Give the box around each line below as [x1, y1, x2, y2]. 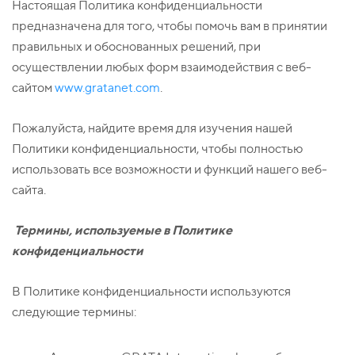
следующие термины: [12, 304, 136, 320]
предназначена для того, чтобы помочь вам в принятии [12, 18, 327, 34]
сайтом [12, 80, 55, 96]
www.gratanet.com [55, 80, 160, 96]
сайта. [12, 182, 46, 198]
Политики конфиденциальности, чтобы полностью [12, 141, 303, 157]
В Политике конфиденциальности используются [12, 284, 291, 300]
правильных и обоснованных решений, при [12, 39, 261, 55]
